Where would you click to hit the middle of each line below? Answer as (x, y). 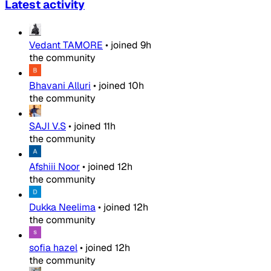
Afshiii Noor (54, 167)
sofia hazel (53, 248)
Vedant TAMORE (66, 45)
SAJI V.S (47, 126)
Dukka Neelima (62, 207)
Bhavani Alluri (60, 86)
